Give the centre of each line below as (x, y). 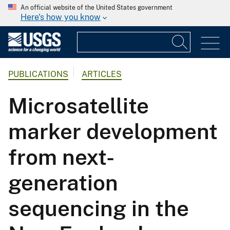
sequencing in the (99, 208)
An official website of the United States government (97, 8)
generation (63, 183)
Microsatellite (79, 106)
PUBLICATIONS (38, 74)
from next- (61, 157)
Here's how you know (61, 17)
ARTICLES (102, 74)
